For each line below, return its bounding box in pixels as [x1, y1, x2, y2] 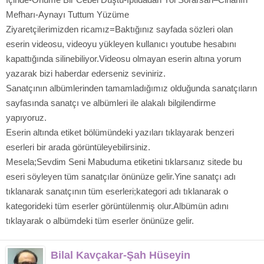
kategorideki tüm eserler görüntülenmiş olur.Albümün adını [6, 201, 229, 211]
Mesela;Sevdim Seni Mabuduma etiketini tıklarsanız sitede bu [6, 157, 242, 167]
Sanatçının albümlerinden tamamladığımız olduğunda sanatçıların [6, 83, 257, 93]
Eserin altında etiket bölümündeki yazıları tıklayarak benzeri [6, 127, 234, 137]
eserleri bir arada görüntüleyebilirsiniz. [6, 142, 150, 152]
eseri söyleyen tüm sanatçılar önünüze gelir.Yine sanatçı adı [6, 171, 236, 181]
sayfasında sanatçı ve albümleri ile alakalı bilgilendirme [6, 98, 216, 108]
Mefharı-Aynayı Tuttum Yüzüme [6, 9, 129, 19]
